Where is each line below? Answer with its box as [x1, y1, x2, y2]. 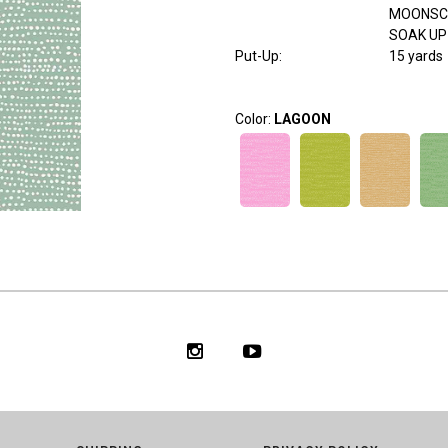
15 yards [388, 48, 443, 65]
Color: [234, 111, 274, 128]
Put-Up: [234, 48, 282, 65]
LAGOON [273, 111, 331, 128]
